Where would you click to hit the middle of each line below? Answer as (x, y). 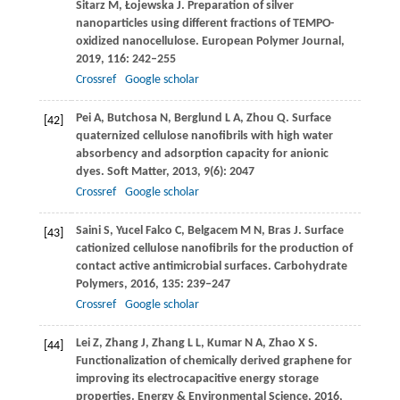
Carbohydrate (310, 267)
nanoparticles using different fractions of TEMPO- (204, 24)
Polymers (100, 285)
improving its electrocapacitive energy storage (197, 379)
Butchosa (132, 119)
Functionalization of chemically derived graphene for (213, 362)
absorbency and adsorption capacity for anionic (202, 154)
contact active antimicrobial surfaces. (175, 267)
